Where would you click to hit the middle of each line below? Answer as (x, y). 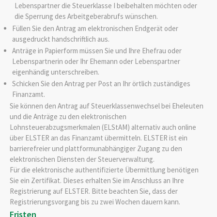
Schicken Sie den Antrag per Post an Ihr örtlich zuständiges (101, 83)
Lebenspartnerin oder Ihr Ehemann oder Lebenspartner (96, 61)
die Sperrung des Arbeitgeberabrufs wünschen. (86, 16)
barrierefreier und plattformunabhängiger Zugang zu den (96, 149)
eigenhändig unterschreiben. (55, 72)
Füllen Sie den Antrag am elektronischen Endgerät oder (95, 29)
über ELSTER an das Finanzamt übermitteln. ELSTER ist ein (99, 138)
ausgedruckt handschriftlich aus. (61, 39)
